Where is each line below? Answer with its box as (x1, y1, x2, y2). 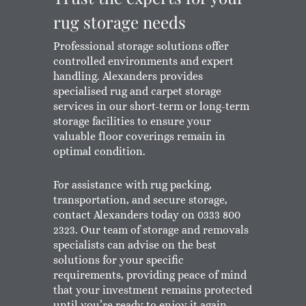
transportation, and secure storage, (53, 193, 227, 206)
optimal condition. (53, 145, 145, 158)
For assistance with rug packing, (53, 178, 212, 191)
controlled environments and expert (53, 55, 234, 68)
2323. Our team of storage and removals (53, 223, 249, 236)
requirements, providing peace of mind (53, 268, 247, 281)
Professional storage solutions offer (53, 40, 229, 53)
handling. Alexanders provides (53, 70, 203, 83)
